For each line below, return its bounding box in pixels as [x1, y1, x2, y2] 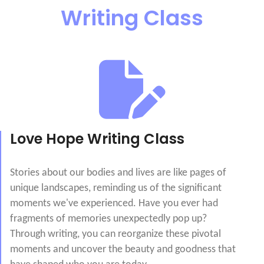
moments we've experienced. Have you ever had [10, 198, 218, 209]
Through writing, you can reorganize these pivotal [10, 229, 221, 240]
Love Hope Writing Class [10, 129, 184, 148]
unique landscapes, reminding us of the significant [10, 183, 222, 194]
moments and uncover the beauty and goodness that [10, 244, 236, 255]
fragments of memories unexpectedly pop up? [10, 213, 207, 225]
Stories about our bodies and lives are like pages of [10, 167, 226, 179]
